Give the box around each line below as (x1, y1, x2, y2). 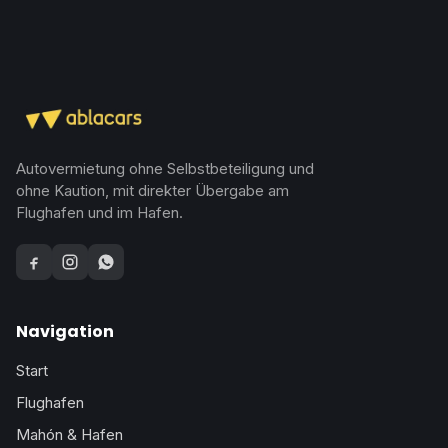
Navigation (16, 320, 114, 343)
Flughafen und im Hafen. (16, 203, 183, 222)
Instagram (51, 245, 127, 265)
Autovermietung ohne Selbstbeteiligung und (16, 159, 314, 178)
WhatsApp (87, 245, 167, 265)
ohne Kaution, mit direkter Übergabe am (16, 181, 289, 200)
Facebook (15, 245, 91, 265)
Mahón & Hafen (16, 425, 123, 444)
